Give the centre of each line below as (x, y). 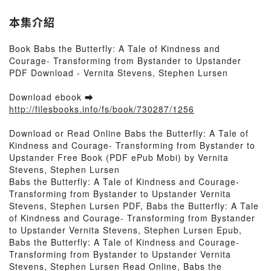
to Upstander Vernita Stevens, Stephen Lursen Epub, (126, 230)
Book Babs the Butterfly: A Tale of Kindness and (115, 48)
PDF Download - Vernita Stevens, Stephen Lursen (119, 73)
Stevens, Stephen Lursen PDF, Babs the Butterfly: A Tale (134, 206)
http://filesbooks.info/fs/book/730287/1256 (102, 109)
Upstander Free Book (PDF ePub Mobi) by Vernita (119, 157)
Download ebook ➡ (51, 97)
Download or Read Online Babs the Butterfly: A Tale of (129, 133)
